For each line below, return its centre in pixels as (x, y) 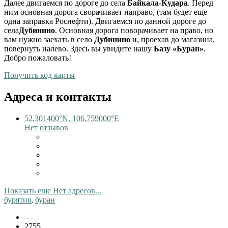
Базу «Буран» (179, 49)
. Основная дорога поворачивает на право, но (134, 31)
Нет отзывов (46, 127)
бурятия (18, 199)
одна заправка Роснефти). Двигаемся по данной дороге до (105, 21)
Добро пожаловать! (38, 58)
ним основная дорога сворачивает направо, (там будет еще (106, 12)
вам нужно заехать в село (49, 40)
